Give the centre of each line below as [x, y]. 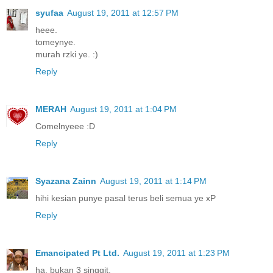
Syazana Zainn [66, 181]
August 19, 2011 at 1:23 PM [176, 253]
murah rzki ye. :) [67, 54]
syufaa [49, 13]
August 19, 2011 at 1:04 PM [123, 109]
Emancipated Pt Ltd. [77, 253]
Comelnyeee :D [65, 126]
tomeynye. [55, 42]
